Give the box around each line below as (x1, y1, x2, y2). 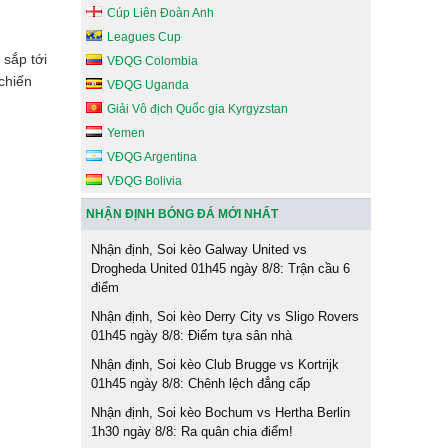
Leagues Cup (107, 30, 181, 44)
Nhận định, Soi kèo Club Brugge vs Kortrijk (91, 357, 339, 372)
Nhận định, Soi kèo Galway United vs (91, 242, 307, 257)
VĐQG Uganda (107, 78, 189, 92)
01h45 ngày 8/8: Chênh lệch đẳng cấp (91, 376, 310, 391)
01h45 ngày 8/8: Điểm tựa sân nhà (91, 328, 292, 343)
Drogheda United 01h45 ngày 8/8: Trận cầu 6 (91, 261, 350, 276)
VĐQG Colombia (107, 54, 198, 68)
